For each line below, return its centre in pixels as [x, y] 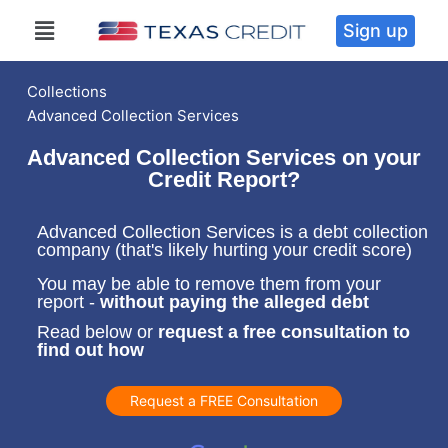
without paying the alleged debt [234, 302]
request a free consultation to [283, 332]
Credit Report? [224, 179]
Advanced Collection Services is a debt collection [232, 231]
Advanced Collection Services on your [224, 157]
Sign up [376, 30]
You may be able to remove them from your [208, 284]
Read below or [97, 332]
